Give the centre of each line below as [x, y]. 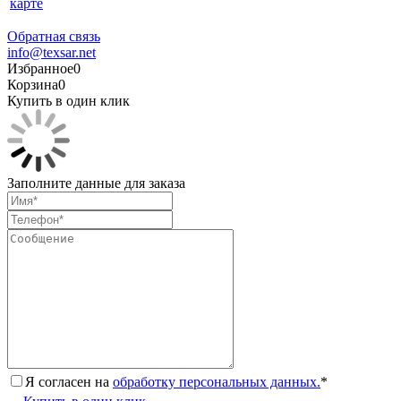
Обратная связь [54, 37]
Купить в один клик [68, 101]
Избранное [40, 69]
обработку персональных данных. [217, 382]
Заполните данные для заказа [96, 183]
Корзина [33, 85]
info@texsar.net [51, 53]
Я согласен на [69, 382]
